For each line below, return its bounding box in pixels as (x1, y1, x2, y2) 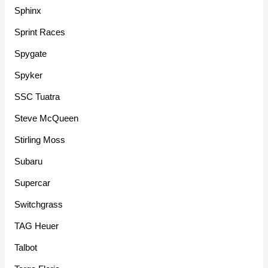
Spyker (14, 70, 43, 81)
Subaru (14, 156, 43, 167)
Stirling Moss (14, 135, 66, 145)
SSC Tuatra (14, 92, 60, 102)
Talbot (14, 242, 38, 253)
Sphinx (14, 5, 42, 16)
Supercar (14, 178, 51, 188)
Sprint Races (14, 27, 66, 38)
